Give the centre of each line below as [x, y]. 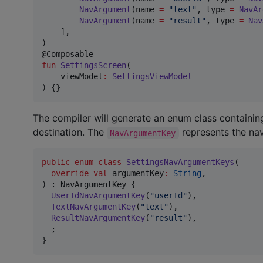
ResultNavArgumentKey [98, 218]
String [187, 173]
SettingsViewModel [152, 77]
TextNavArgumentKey [93, 207]
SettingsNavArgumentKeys [180, 162]
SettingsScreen [93, 65]
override [70, 173]
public [56, 162]
